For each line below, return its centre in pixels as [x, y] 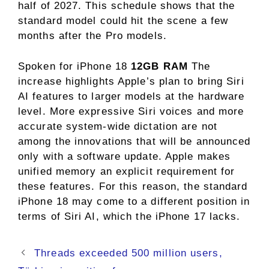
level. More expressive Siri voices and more [131, 111]
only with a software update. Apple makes [125, 156]
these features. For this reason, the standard [133, 186]
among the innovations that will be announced [134, 141]
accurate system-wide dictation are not [118, 126]
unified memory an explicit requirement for [127, 171]
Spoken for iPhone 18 [75, 66]
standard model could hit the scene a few [123, 21]
